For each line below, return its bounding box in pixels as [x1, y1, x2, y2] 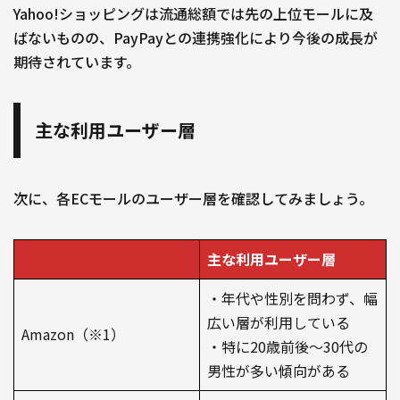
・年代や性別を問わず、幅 [207, 287, 378, 309]
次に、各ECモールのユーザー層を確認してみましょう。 [13, 187, 373, 209]
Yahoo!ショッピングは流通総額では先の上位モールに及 [13, 2, 373, 24]
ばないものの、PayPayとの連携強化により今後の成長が [13, 26, 378, 48]
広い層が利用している [207, 311, 350, 333]
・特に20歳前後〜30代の [207, 335, 368, 357]
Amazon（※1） [21, 322, 125, 345]
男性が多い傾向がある [207, 359, 350, 381]
